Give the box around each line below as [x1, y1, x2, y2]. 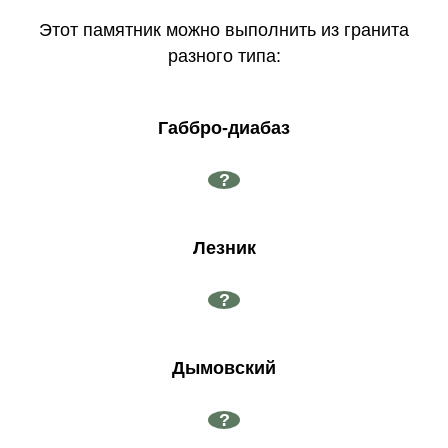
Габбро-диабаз [158, 118, 290, 139]
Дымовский [172, 358, 276, 379]
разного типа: [167, 46, 281, 67]
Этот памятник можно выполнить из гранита [39, 20, 409, 41]
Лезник [192, 238, 256, 259]
